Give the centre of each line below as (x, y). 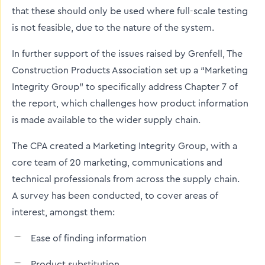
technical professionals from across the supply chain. (126, 179)
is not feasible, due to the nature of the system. (113, 28)
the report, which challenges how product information (130, 104)
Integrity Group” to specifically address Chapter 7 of (125, 87)
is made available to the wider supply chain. (106, 120)
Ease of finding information (89, 238)
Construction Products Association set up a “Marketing (130, 70)
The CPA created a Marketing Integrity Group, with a (125, 146)
